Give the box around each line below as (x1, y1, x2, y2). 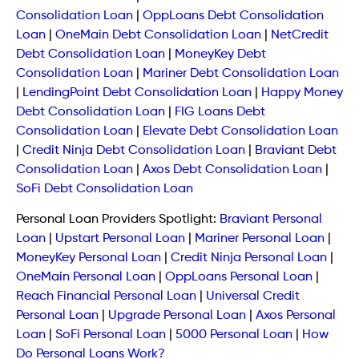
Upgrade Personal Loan (108, 309, 246, 323)
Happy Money (261, 86, 343, 99)
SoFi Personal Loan (55, 329, 166, 342)
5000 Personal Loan (175, 329, 292, 342)
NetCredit (271, 28, 329, 42)
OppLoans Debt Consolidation (143, 9, 324, 22)
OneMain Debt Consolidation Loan (55, 28, 261, 42)
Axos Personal (256, 309, 336, 323)
